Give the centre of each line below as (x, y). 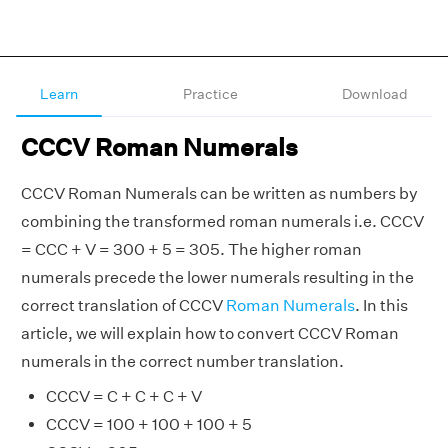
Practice (210, 94)
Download (375, 94)
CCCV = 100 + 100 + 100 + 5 (149, 424)
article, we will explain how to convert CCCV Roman (210, 333)
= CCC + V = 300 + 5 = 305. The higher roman (191, 249)
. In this (381, 305)
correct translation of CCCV (123, 305)
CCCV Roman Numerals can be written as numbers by (219, 193)
